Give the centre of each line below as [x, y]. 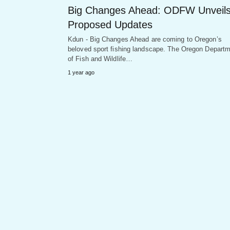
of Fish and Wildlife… [100, 59]
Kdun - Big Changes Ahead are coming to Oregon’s [145, 39]
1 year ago [81, 72]
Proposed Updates [110, 24]
